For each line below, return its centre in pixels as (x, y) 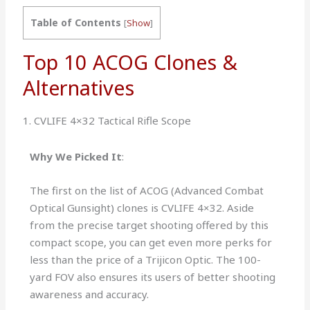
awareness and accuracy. (91, 294)
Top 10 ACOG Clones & (130, 62)
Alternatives (79, 88)
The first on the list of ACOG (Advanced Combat (147, 191)
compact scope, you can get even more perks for (151, 243)
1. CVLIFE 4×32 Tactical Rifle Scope (107, 121)
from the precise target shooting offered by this (149, 225)
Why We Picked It (76, 157)
